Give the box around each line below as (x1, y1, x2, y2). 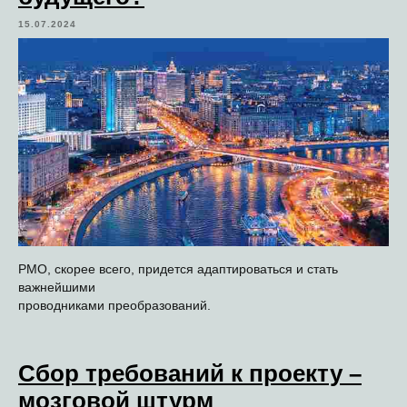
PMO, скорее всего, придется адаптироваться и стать (18, 261, 338, 276)
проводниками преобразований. (18, 297, 211, 313)
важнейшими (18, 279, 95, 294)
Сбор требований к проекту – (18, 359, 362, 387)
